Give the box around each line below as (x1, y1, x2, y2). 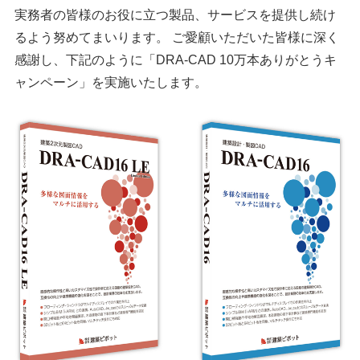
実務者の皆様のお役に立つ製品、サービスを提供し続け (14, 8, 336, 22)
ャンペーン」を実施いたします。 (14, 76, 207, 89)
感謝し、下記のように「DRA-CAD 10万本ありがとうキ (14, 53, 337, 67)
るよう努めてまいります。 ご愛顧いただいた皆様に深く (14, 31, 339, 44)
